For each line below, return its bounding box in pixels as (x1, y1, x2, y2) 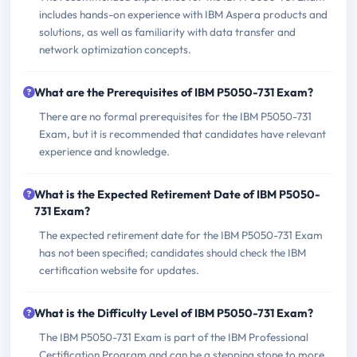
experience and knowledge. (39, 144, 170, 159)
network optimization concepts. (39, 42, 191, 57)
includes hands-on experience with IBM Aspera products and (39, 7, 328, 22)
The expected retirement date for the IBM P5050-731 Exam (39, 228, 323, 243)
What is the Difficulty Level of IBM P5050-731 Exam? (34, 306, 313, 321)
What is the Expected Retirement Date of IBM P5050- (34, 187, 320, 202)
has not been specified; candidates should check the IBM (39, 245, 306, 261)
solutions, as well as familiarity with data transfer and (39, 25, 296, 40)
